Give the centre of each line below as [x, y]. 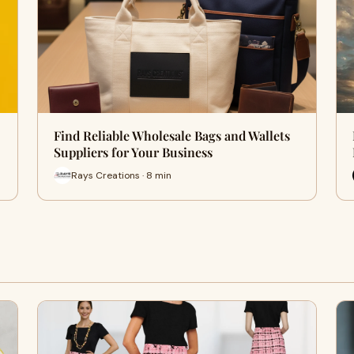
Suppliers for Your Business [133, 152]
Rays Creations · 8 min [121, 175]
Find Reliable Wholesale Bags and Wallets [171, 136]
